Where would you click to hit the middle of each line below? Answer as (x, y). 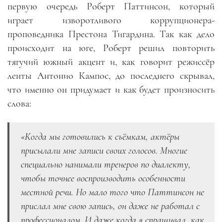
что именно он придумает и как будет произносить (111, 89)
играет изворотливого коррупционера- (111, 20)
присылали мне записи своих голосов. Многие (104, 150)
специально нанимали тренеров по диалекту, (106, 164)
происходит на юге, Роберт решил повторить (111, 48)
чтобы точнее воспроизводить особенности (103, 178)
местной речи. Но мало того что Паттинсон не (112, 192)
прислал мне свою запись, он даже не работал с (110, 206)
